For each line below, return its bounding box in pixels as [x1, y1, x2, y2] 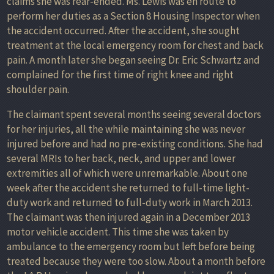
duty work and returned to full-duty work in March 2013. [7, 195, 253, 209]
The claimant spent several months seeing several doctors [7, 107, 261, 121]
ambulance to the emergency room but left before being [7, 239, 255, 253]
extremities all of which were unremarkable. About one [7, 166, 248, 180]
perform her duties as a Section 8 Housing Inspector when [7, 9, 260, 23]
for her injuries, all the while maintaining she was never [7, 122, 245, 136]
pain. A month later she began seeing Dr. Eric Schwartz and [7, 53, 260, 67]
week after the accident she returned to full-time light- [7, 180, 250, 194]
